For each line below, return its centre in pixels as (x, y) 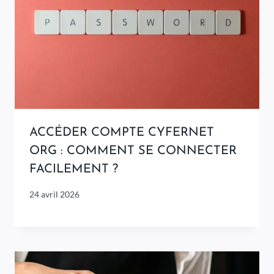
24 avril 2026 (54, 194)
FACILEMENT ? (74, 170)
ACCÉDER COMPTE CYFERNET (122, 133)
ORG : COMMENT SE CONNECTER (133, 151)
